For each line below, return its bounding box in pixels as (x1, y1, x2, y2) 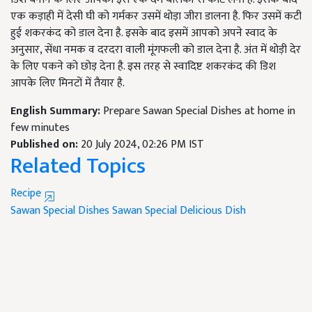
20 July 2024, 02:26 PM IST (81, 135, 204, 154)
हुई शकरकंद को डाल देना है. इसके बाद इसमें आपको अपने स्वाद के (10, 24, 277, 42)
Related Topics (10, 148, 146, 185)
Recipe (10, 184, 44, 203)
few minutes (10, 118, 70, 137)
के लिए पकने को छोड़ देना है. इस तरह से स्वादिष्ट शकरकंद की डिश (10, 57, 276, 76)
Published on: (10, 135, 81, 154)
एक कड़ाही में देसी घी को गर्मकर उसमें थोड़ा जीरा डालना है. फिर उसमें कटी (10, 7, 302, 26)
